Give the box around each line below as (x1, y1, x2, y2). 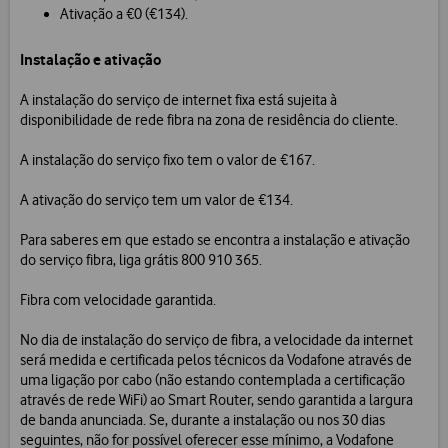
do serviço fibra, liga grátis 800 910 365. (20, 251, 262, 270)
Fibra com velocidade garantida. (20, 291, 216, 310)
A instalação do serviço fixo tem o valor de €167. (20, 151, 315, 170)
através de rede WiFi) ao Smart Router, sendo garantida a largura (20, 391, 413, 410)
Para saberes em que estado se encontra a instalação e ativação (20, 231, 410, 250)
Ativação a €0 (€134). (60, 5, 188, 24)
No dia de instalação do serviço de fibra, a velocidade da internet (20, 331, 413, 350)
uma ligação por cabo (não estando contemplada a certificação (20, 371, 405, 390)
